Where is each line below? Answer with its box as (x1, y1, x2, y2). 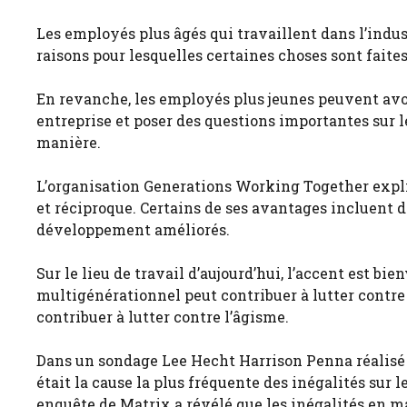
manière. (36, 133, 101, 153)
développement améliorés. (36, 220, 230, 240)
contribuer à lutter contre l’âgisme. (36, 307, 289, 327)
